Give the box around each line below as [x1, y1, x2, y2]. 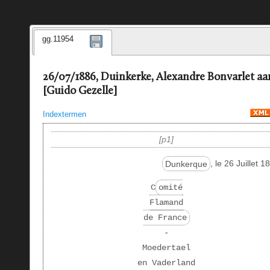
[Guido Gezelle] [42, 86, 117, 98]
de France [143, 212, 187, 222]
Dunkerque [165, 159, 208, 169]
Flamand [149, 197, 184, 207]
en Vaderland [137, 257, 196, 268]
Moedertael [142, 242, 191, 253]
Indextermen [42, 109, 86, 119]
